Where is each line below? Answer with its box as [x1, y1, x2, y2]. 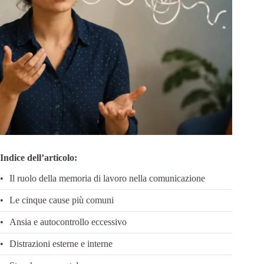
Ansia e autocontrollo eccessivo [9, 216, 127, 227]
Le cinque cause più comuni [9, 194, 114, 205]
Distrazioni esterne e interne [9, 238, 113, 249]
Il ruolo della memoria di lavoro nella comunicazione [9, 173, 205, 183]
